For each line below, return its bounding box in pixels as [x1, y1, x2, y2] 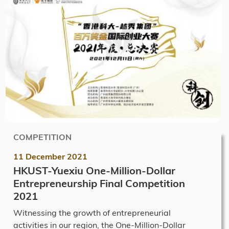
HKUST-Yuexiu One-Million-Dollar [13, 164, 175, 177]
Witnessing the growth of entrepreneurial [13, 207, 171, 218]
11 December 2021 [13, 151, 87, 162]
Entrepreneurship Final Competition [13, 176, 185, 190]
